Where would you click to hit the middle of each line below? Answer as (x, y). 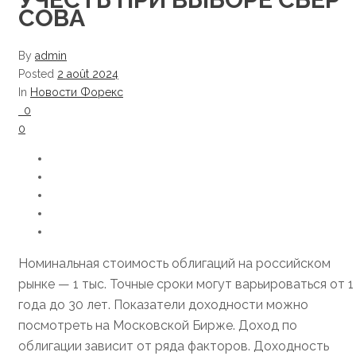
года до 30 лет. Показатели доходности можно (163, 304)
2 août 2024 (88, 74)
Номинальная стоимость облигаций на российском (174, 263)
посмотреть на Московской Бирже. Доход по (158, 325)
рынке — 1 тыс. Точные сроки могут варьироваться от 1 (186, 284)
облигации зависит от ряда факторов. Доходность (174, 346)
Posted (38, 74)
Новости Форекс (77, 92)
